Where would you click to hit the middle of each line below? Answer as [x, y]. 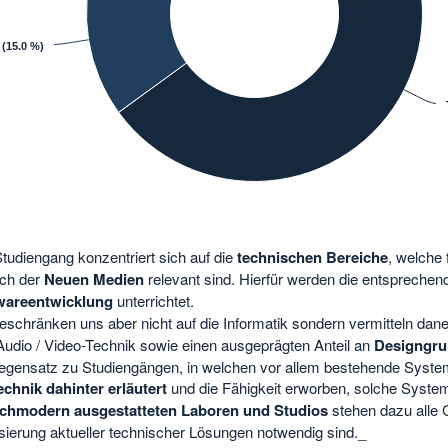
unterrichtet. [155, 301]
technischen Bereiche [312, 257]
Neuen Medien [93, 279]
